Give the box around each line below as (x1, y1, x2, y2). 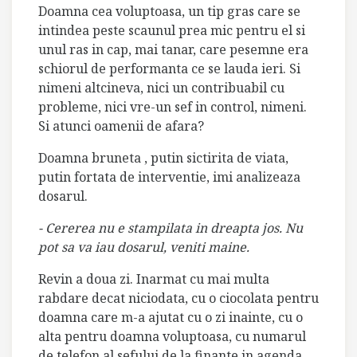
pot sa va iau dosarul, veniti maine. (38, 237, 249, 256)
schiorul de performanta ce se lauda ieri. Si (38, 59, 300, 77)
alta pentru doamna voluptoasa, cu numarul (38, 327, 306, 345)
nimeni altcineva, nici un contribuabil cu (38, 78, 284, 96)
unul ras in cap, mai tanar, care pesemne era (38, 40, 308, 58)
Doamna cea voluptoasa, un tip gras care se (38, 2, 300, 20)
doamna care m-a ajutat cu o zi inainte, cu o (38, 308, 303, 326)
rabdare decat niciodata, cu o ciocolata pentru (38, 288, 319, 307)
